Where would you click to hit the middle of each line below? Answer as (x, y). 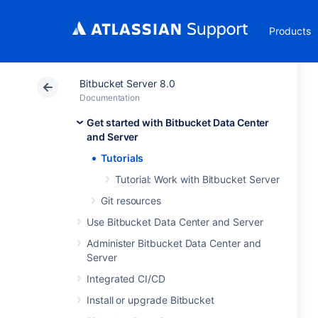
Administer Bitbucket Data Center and (174, 243)
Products (290, 31)
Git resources (131, 201)
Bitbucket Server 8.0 (127, 83)
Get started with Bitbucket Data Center (178, 122)
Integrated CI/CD (126, 279)
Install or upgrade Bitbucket (151, 300)
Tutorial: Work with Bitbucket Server (197, 179)
